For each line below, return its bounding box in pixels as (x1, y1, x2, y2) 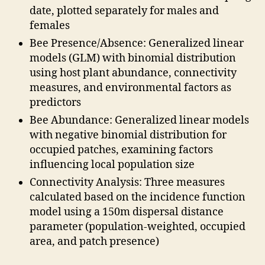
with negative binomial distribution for (30, 128, 227, 142)
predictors (30, 95, 81, 109)
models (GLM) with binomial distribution (30, 51, 236, 65)
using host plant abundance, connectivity (30, 66, 237, 80)
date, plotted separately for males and (30, 4, 219, 18)
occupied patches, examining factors (30, 143, 213, 157)
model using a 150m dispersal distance (30, 205, 224, 219)
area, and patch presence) (30, 234, 159, 248)
